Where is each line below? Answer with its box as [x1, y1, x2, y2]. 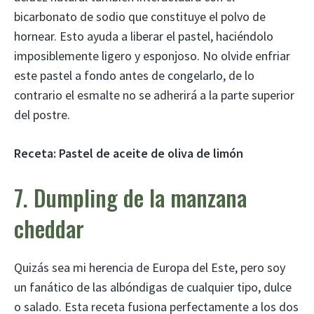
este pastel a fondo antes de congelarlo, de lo [14, 67, 254, 84]
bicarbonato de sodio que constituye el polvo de [14, 8, 266, 25]
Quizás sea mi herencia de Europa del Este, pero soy [14, 259, 285, 276]
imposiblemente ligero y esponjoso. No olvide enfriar [14, 48, 290, 64]
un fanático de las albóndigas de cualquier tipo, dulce [14, 279, 292, 296]
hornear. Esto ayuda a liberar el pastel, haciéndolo [14, 28, 273, 45]
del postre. [14, 107, 70, 123]
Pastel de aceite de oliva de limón [59, 145, 243, 162]
